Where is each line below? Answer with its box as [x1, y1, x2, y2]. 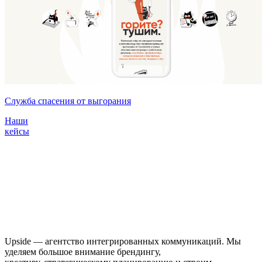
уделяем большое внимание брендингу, [5, 247, 161, 257]
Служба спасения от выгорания [5, 96, 131, 106]
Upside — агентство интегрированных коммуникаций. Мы [5, 236, 241, 247]
